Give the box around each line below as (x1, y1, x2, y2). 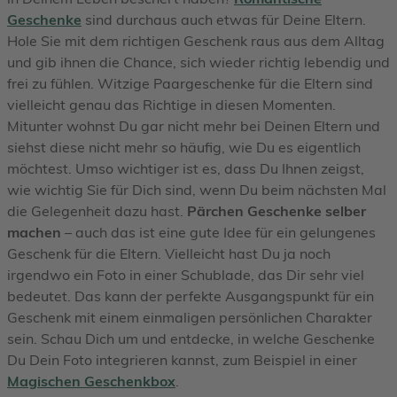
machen (7, 222, 61, 241)
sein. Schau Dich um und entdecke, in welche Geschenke (7, 329, 375, 347)
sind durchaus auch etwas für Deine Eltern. (82, 10, 366, 28)
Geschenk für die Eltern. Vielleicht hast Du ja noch (7, 244, 331, 262)
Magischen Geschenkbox (7, 371, 175, 390)
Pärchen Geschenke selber (187, 201, 366, 220)
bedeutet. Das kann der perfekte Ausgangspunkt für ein (7, 286, 374, 305)
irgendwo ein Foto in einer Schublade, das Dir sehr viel (7, 265, 364, 284)
